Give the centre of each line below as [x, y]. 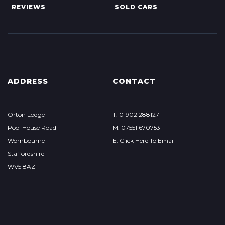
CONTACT [134, 81]
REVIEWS [29, 7]
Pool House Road [32, 127]
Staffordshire [26, 153]
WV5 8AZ [21, 166]
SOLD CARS [136, 7]
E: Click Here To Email [143, 140]
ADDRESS [28, 81]
